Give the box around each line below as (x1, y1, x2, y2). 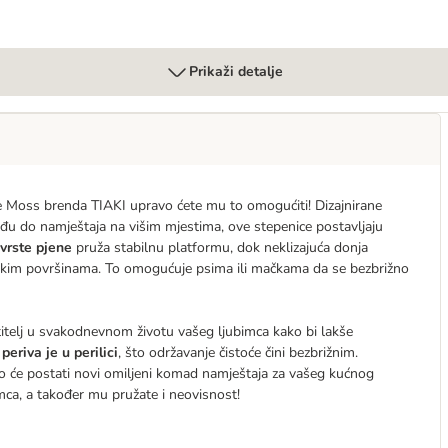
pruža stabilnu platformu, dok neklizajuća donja (76, 238, 368, 257)
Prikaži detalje (189, 62, 283, 81)
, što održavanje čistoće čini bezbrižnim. (118, 343, 358, 362)
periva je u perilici (2, 343, 118, 362)
